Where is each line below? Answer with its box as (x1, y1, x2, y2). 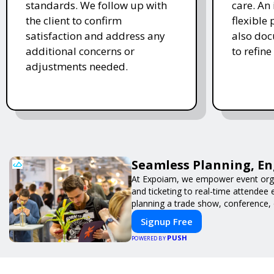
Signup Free (141, 215, 193, 228)
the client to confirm (26, 13, 122, 28)
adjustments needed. (26, 59, 128, 73)
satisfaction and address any (26, 28, 165, 43)
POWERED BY (131, 234, 168, 242)
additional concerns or (26, 43, 135, 58)
